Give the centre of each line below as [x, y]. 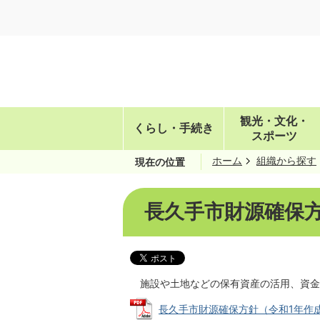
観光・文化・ [274, 121]
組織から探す [286, 160]
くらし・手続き [174, 128]
